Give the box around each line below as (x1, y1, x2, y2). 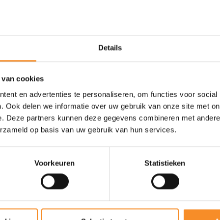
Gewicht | (113, 29, 150, 39)
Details (98, 43, 122, 52)
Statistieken (144, 159, 186, 167)
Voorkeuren (34, 159, 75, 167)
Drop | (113, 8, 137, 17)
